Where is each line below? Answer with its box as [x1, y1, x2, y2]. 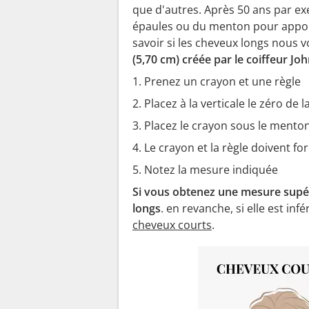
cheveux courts [132, 217, 212, 232]
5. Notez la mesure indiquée [132, 161, 278, 177]
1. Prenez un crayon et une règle [132, 73, 301, 89]
